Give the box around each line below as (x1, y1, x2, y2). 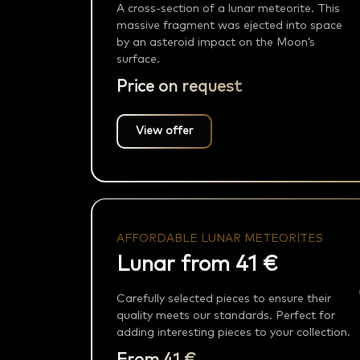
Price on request (116, 79, 242, 96)
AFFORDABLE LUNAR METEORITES (116, 233, 323, 245)
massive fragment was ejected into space (116, 20, 342, 32)
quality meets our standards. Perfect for (116, 310, 335, 322)
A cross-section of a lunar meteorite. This (116, 3, 340, 15)
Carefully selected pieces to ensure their (116, 293, 331, 305)
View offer (135, 125, 193, 137)
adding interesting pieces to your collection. (116, 327, 350, 339)
